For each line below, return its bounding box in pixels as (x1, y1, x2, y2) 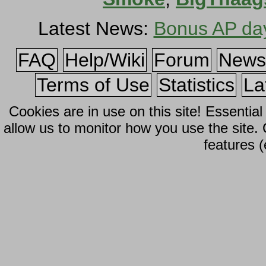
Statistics (159, 74, 235, 96)
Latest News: (37, 17, 154, 39)
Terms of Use (37, 74, 150, 96)
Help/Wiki (64, 49, 145, 71)
